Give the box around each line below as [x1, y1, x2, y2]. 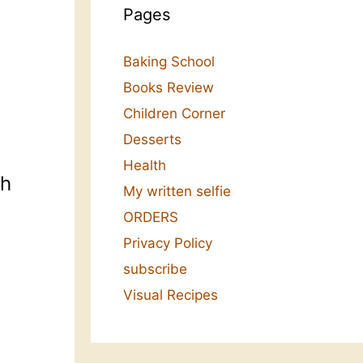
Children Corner [123, 105, 225, 122]
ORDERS [123, 209, 178, 226]
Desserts [123, 131, 181, 148]
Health [123, 157, 166, 174]
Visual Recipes [123, 287, 218, 304]
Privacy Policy [123, 235, 212, 252]
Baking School [123, 53, 215, 70]
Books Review [123, 79, 214, 96]
